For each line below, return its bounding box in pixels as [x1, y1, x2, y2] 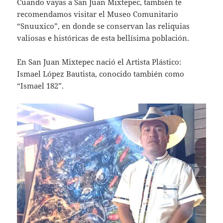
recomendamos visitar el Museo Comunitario [17, 9, 179, 19]
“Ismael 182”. [17, 81, 64, 91]
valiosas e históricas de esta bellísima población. [17, 33, 190, 43]
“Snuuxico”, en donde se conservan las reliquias [17, 21, 190, 31]
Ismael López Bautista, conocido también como [17, 69, 185, 79]
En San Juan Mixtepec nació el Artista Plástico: [17, 57, 182, 67]
